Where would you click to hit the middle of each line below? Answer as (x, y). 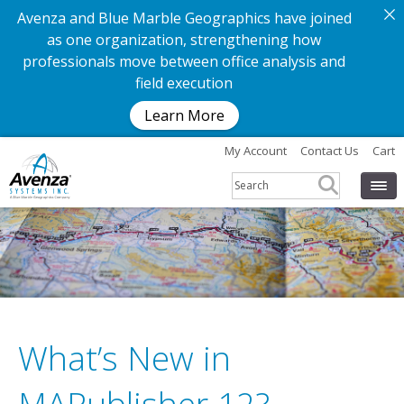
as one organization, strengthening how (184, 40)
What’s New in (124, 358)
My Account (256, 151)
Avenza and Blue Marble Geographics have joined (184, 18)
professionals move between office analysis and (184, 61)
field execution (184, 83)
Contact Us (330, 151)
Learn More (184, 115)
